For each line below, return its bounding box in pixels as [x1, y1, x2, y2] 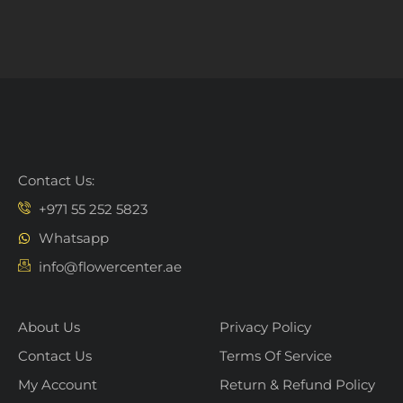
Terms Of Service [219, 347, 332, 364]
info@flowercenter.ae [38, 258, 182, 275]
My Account [18, 376, 97, 393]
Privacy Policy [219, 318, 311, 336]
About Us [18, 318, 80, 336]
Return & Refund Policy [219, 376, 375, 393]
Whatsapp [38, 229, 109, 246]
